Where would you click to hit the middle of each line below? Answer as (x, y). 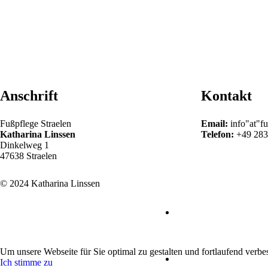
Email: (216, 123)
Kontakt (226, 95)
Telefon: (219, 134)
